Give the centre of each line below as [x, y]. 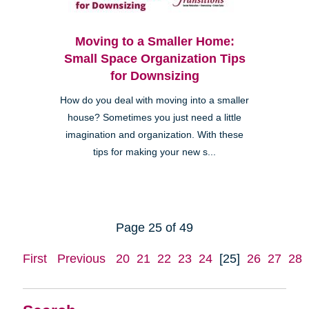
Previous [81, 259]
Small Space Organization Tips [154, 59]
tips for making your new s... [154, 152]
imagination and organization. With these [154, 135]
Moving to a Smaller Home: [154, 42]
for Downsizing [154, 76]
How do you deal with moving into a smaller [154, 101]
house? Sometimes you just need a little [154, 118]
